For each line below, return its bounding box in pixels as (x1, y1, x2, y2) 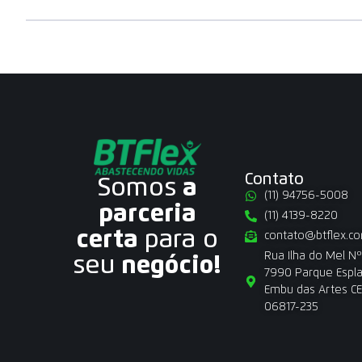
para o (145, 227, 219, 254)
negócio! (115, 253, 222, 280)
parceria (98, 201, 196, 228)
